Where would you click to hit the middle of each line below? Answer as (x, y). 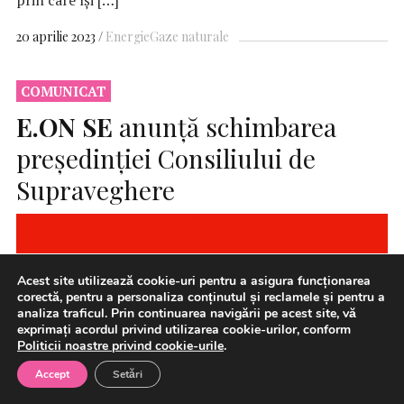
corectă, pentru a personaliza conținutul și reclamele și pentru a (201, 297)
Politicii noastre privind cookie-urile (120, 345)
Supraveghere (96, 189)
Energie (128, 36)
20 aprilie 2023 (56, 36)
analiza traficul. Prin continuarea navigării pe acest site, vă (187, 313)
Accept (52, 374)
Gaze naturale (189, 36)
